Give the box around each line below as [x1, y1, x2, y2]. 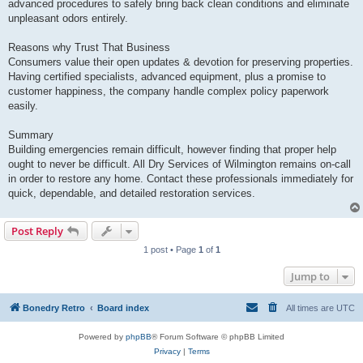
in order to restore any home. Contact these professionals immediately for [8, 173, 353, 186]
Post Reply [11, 224, 63, 239]
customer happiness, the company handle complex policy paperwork [8, 85, 329, 98]
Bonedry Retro [23, 303, 85, 314]
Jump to [291, 269, 330, 284]
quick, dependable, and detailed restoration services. [8, 187, 255, 200]
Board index [97, 303, 149, 314]
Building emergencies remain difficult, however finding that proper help [8, 143, 336, 156]
